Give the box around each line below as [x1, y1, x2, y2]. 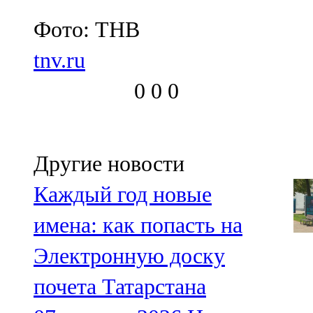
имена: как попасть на [34, 212, 242, 238]
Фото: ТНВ [34, 17, 140, 43]
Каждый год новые [34, 182, 212, 208]
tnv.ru [34, 48, 85, 73]
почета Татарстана [34, 274, 206, 300]
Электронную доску [34, 243, 225, 269]
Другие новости [34, 151, 184, 177]
